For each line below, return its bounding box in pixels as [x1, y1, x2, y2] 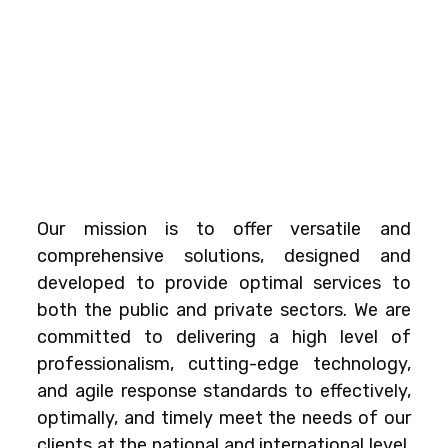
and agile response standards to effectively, [37, 379, 411, 402]
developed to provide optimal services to [37, 271, 411, 294]
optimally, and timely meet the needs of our [37, 406, 411, 429]
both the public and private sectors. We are [37, 298, 411, 321]
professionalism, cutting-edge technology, [37, 352, 411, 375]
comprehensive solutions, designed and [37, 244, 411, 267]
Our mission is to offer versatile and [37, 217, 411, 240]
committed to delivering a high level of [37, 325, 411, 348]
